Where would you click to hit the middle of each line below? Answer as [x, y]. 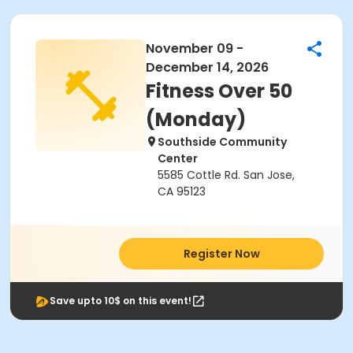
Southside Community [222, 142]
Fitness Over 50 [219, 91]
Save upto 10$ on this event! [121, 301]
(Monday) [196, 119]
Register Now [221, 254]
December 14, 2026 [207, 67]
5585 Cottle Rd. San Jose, [226, 175]
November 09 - [195, 48]
